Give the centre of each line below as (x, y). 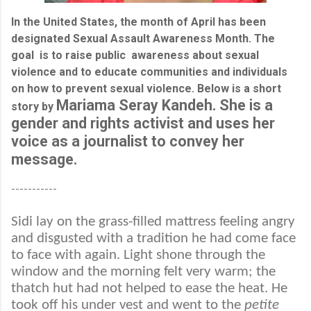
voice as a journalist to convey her (128, 141)
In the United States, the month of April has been (138, 22)
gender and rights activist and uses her (143, 123)
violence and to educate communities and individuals (149, 72)
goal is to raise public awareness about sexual (135, 55)
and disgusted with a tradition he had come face (153, 238)
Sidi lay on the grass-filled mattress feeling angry (153, 221)
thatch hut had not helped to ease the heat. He (149, 288)
